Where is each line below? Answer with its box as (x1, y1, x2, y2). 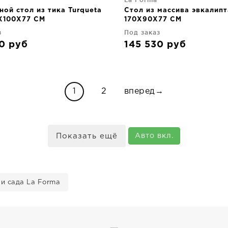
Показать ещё (56, 133, 118, 139)
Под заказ (124, 29, 160, 36)
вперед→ (124, 88, 164, 95)
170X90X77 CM (124, 17, 182, 22)
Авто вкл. (134, 133, 174, 139)
